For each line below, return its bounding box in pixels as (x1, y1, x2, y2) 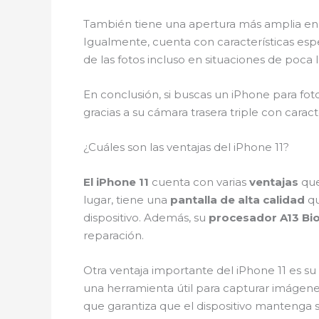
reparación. (83, 229, 144, 242)
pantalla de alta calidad (170, 193, 305, 206)
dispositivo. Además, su (83, 211, 209, 224)
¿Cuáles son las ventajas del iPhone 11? (83, 140, 289, 154)
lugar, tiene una (83, 193, 170, 206)
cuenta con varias (149, 175, 249, 189)
